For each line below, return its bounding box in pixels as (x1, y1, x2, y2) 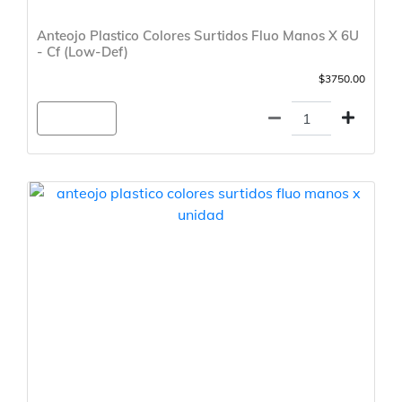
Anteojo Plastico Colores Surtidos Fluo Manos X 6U (37, 27, 359, 45)
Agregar (48, 109, 105, 128)
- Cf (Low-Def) (37, 43, 128, 61)
